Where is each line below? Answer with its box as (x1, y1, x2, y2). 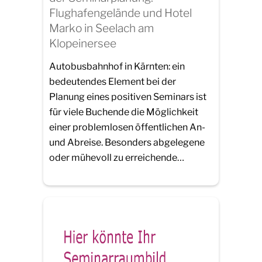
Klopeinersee (49, 36, 116, 50)
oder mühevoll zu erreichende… (49, 152, 184, 164)
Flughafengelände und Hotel (49, 5, 192, 20)
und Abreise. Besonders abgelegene (49, 137, 205, 149)
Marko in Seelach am (49, 20, 154, 35)
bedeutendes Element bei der (49, 76, 176, 88)
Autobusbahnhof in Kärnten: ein (49, 61, 185, 73)
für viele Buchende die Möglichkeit (49, 106, 198, 118)
